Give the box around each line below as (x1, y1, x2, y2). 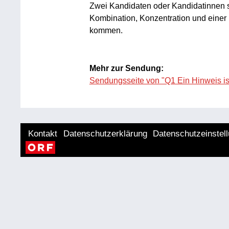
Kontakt (28, 129, 58, 139)
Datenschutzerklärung (63, 129, 147, 139)
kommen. (89, 26, 123, 35)
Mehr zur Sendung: (89, 64, 164, 73)
